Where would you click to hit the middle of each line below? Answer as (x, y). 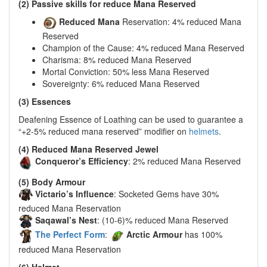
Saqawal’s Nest (66, 220)
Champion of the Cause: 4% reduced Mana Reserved (143, 48)
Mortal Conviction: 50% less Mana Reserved (126, 72)
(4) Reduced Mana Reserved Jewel (89, 149)
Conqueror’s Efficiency (82, 161)
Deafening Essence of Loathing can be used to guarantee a (131, 119)
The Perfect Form (70, 235)
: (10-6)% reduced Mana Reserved (163, 220)
